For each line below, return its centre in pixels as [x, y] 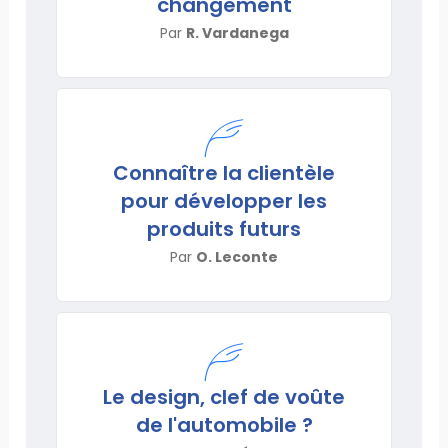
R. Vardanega [237, 32]
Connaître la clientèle [224, 172]
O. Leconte [237, 256]
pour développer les [224, 200]
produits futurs [224, 228]
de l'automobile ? [224, 424]
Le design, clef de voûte [224, 396]
